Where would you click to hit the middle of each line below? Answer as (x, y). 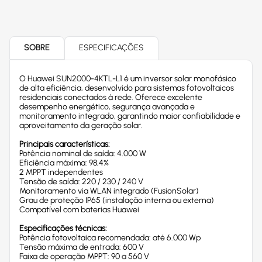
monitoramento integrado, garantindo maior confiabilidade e (130, 116)
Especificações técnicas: (63, 228)
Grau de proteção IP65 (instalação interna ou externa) (117, 200)
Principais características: (65, 144)
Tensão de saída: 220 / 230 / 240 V (81, 182)
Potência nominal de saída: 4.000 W (83, 154)
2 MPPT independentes (61, 172)
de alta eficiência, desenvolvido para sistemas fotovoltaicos (127, 88)
